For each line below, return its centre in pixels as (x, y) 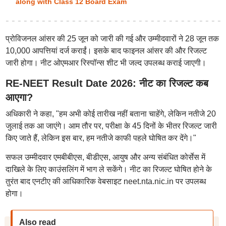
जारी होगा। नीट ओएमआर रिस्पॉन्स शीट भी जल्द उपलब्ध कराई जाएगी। (106, 63)
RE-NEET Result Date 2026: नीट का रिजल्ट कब (107, 83)
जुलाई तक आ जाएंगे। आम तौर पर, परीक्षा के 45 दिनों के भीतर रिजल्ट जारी (111, 126)
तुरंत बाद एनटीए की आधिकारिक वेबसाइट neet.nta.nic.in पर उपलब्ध (105, 181)
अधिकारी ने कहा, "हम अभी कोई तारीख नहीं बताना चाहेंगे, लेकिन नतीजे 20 (110, 114)
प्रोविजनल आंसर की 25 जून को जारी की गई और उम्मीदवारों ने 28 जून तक (112, 39)
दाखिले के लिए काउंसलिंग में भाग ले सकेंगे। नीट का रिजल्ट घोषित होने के (108, 169)
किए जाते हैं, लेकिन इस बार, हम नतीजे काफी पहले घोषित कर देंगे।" (101, 138)
